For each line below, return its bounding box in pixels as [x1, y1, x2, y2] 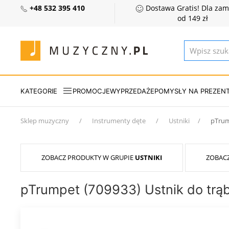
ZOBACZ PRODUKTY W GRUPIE [41, 153, 135, 162]
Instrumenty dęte [92, 116, 146, 125]
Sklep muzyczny [20, 116, 69, 125]
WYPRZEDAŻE [110, 86, 154, 95]
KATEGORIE [20, 86, 57, 95]
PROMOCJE [73, 86, 110, 95]
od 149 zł [177, 14, 208, 23]
